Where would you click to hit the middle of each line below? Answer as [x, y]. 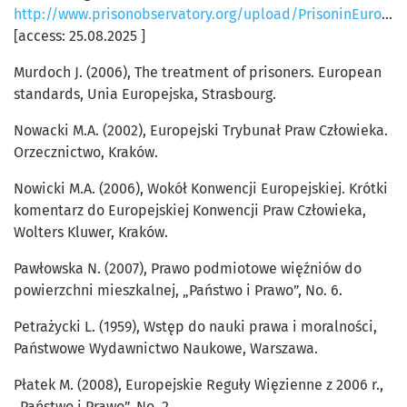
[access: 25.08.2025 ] [79, 36]
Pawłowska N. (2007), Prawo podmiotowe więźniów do [188, 269]
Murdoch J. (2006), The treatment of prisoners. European [198, 73]
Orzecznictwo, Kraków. [86, 153]
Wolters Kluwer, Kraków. [91, 233]
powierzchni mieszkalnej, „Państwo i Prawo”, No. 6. [178, 291]
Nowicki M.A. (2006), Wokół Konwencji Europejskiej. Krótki [201, 189]
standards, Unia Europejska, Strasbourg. [145, 94]
